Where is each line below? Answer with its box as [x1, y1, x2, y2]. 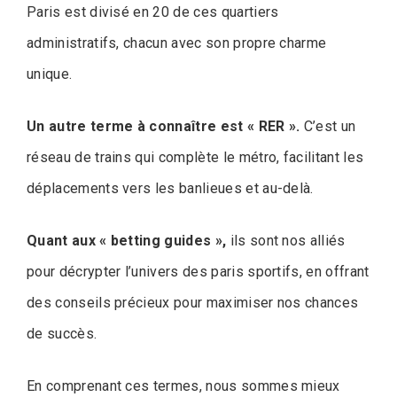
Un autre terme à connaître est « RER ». [27, 117, 300, 135]
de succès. [27, 324, 97, 342]
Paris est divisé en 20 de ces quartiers [27, 3, 279, 20]
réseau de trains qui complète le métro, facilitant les [27, 148, 364, 166]
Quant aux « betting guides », [27, 231, 227, 249]
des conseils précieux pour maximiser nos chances [27, 293, 359, 311]
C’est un [300, 117, 356, 135]
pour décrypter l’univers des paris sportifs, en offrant [27, 262, 370, 280]
